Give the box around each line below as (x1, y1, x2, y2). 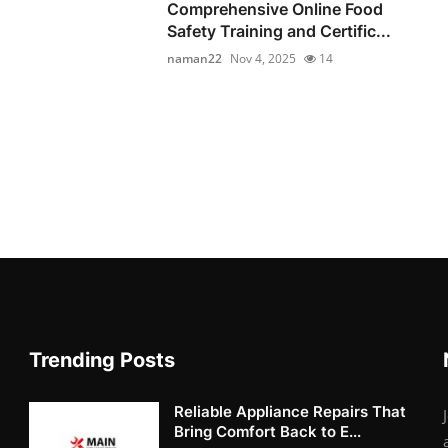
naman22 (167, 49, 223, 67)
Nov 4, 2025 (230, 49, 297, 67)
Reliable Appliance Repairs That (174, 401, 407, 421)
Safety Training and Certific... (167, 20, 392, 41)
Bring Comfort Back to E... (174, 421, 362, 441)
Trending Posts (29, 347, 176, 372)
